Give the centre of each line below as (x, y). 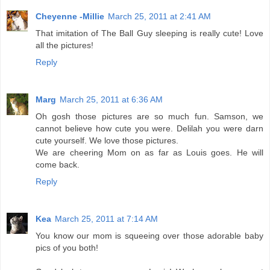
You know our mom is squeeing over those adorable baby (149, 236)
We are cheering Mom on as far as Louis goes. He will (149, 153)
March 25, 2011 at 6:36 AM (111, 100)
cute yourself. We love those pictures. (107, 141)
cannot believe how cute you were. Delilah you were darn (149, 129)
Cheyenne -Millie (70, 17)
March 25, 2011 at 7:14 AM (106, 219)
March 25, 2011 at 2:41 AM (159, 17)
